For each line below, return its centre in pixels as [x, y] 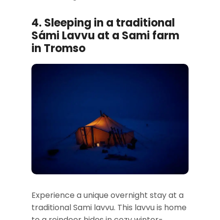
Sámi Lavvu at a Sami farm [105, 35]
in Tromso [58, 48]
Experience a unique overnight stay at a [108, 195]
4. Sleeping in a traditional [103, 23]
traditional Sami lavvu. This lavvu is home [109, 207]
